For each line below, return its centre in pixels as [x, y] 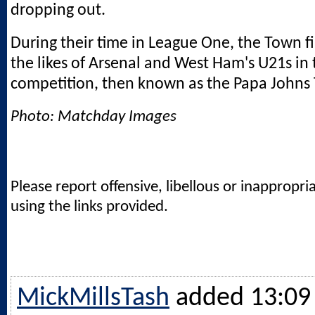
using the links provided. [89, 207]
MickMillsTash [93, 298]
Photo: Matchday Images [94, 117]
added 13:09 [243, 298]
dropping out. [58, 11]
